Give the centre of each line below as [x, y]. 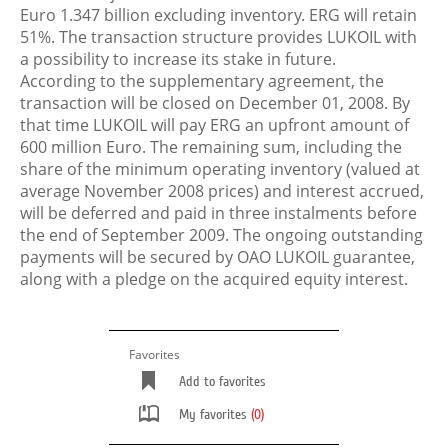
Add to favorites [222, 382]
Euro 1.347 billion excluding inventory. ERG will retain [218, 15]
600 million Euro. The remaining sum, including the [211, 147]
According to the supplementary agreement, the [202, 81]
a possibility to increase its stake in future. [178, 59]
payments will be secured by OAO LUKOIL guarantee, [217, 257]
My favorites [215, 415]
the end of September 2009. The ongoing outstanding [221, 235]
